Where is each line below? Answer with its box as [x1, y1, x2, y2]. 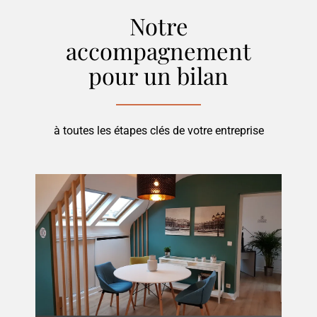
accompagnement [66, 35, 251, 67]
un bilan [144, 60, 229, 91]
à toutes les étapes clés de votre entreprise [53, 124, 264, 138]
